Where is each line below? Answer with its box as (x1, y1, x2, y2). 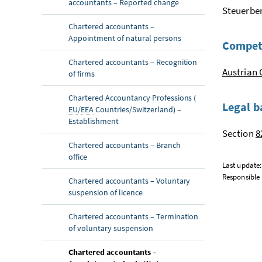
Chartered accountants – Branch (68, 139, 181, 150)
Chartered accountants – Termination (68, 211, 199, 222)
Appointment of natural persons (68, 32, 181, 43)
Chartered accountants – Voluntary (68, 175, 191, 186)
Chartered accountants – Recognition (68, 56, 198, 67)
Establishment (68, 115, 119, 126)
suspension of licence (68, 187, 143, 198)
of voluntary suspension (68, 222, 153, 233)
